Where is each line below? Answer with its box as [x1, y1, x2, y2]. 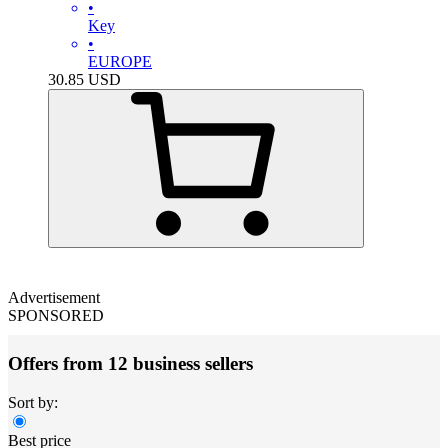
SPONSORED [8, 306, 104, 324]
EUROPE [88, 52, 152, 70]
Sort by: [8, 394, 58, 412]
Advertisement [8, 288, 100, 306]
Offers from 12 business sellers [8, 353, 253, 375]
